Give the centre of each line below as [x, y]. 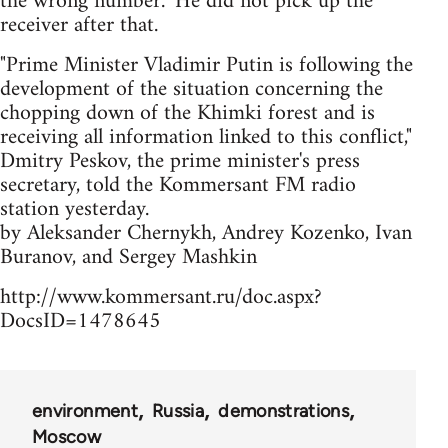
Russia [178, 411]
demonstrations [284, 411]
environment [85, 411]
